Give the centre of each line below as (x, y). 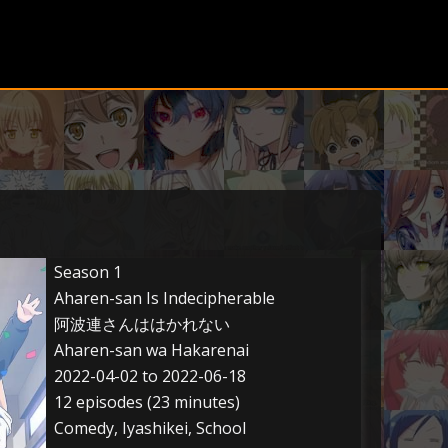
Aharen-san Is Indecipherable (164, 298)
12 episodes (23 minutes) (147, 402)
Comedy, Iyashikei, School (150, 428)
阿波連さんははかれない (142, 324)
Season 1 (88, 272)
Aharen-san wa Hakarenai (151, 350)
